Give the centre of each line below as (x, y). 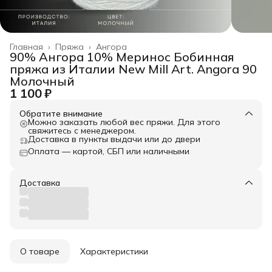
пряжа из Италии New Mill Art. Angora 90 (133, 69)
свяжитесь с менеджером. (82, 130)
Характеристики (114, 251)
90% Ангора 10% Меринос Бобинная (122, 56)
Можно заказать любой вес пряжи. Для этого (124, 122)
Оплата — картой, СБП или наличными (109, 151)
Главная (26, 46)
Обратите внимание (61, 113)
